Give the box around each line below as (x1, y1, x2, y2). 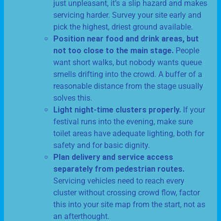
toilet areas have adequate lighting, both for (53, 129, 204, 139)
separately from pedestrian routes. (53, 164, 184, 174)
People (174, 46, 199, 56)
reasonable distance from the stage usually (53, 81, 203, 91)
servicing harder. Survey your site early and (53, 10, 201, 20)
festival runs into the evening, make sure (53, 117, 193, 127)
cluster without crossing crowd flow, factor (53, 188, 200, 198)
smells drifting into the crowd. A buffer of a (53, 70, 202, 79)
